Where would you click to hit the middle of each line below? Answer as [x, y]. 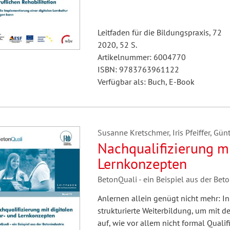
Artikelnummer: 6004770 [141, 57]
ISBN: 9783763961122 [138, 69]
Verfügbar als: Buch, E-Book [146, 82]
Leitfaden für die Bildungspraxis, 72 [159, 32]
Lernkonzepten [142, 164]
